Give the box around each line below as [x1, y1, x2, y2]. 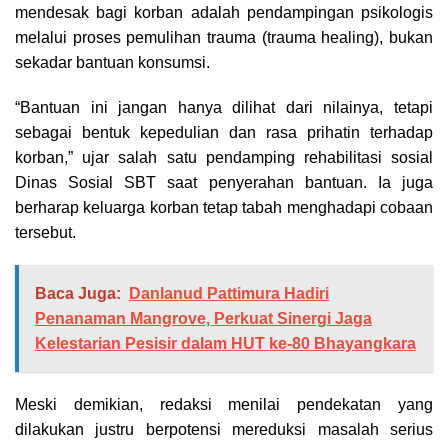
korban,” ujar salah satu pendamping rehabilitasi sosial [15, 149, 433, 167]
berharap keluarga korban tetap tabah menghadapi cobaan [15, 199, 433, 217]
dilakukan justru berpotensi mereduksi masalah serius [15, 421, 433, 439]
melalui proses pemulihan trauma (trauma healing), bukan [15, 29, 433, 47]
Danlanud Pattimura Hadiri [129, 285, 329, 303]
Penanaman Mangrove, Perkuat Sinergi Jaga [35, 310, 372, 328]
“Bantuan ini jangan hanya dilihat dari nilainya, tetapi [15, 99, 433, 117]
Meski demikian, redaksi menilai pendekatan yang [15, 396, 433, 414]
